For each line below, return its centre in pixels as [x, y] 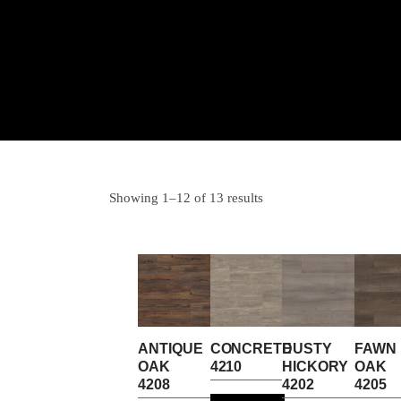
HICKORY [315, 366]
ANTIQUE [171, 348]
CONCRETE [251, 348]
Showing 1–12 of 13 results [186, 198]
